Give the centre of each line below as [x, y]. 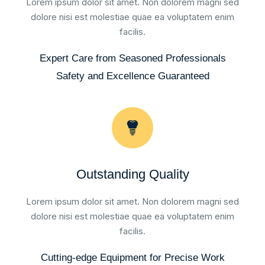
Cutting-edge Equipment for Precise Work [132, 258]
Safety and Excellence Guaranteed [132, 76]
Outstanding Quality [132, 174]
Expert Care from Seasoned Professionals [132, 58]
